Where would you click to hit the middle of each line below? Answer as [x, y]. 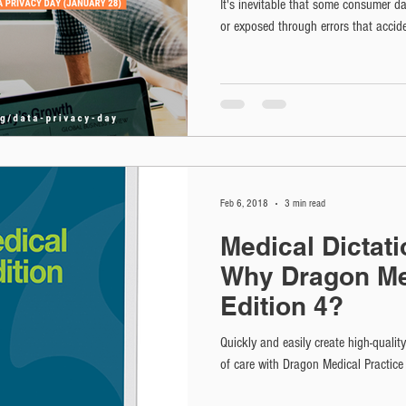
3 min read [305, 203]
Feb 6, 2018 [244, 203]
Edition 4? [282, 305]
